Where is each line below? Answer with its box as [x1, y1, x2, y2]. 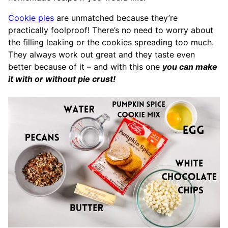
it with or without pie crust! [8, 74, 116, 84]
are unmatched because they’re [54, 13, 178, 23]
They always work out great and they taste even [8, 49, 195, 60]
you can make [162, 62, 217, 72]
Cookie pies [8, 13, 54, 23]
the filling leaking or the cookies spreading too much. [8, 37, 214, 47]
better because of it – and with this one [8, 62, 162, 72]
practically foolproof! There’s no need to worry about [8, 25, 213, 35]
